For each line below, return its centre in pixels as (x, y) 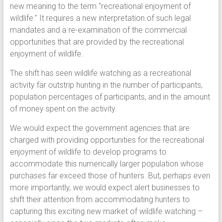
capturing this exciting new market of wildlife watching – (106, 212)
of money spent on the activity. (63, 109)
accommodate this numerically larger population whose (107, 164)
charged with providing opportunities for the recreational (107, 140)
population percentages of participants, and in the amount (110, 97)
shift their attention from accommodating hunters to (100, 200)
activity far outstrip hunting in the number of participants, (106, 85)
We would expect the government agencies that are (100, 128)
